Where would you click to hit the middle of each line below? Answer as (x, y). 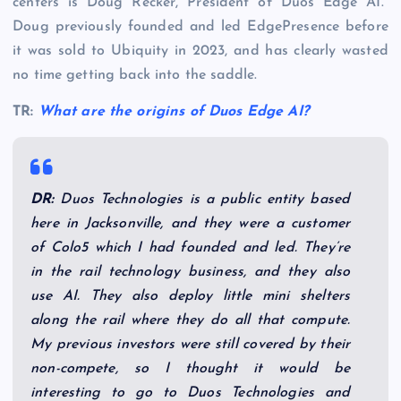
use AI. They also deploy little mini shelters (191, 296)
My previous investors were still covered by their (191, 344)
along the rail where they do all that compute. (191, 320)
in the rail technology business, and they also (191, 272)
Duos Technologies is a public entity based (202, 199)
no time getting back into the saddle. (135, 75)
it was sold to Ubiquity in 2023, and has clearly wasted (200, 51)
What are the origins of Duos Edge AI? (173, 111)
